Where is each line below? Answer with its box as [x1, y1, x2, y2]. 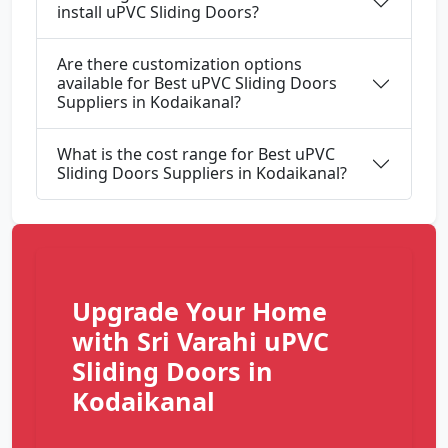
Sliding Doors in [72, 354, 273, 389]
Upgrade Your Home [72, 294, 327, 329]
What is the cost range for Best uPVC [57, 143, 335, 166]
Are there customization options [57, 53, 302, 76]
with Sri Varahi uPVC [72, 324, 329, 359]
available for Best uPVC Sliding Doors [57, 72, 337, 95]
